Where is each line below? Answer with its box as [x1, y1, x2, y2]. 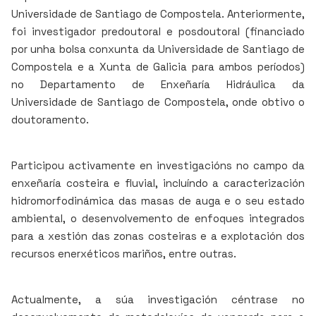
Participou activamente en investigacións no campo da [11, 159, 305, 172]
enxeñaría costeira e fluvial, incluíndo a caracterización [11, 176, 305, 190]
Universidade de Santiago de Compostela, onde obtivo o [11, 95, 305, 109]
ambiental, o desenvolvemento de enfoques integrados [11, 212, 305, 225]
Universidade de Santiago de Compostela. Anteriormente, [11, 7, 305, 20]
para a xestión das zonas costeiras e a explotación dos [11, 229, 305, 243]
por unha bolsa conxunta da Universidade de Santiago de [11, 42, 305, 56]
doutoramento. [11, 113, 89, 126]
